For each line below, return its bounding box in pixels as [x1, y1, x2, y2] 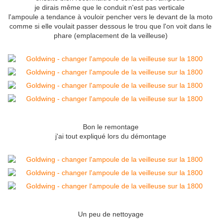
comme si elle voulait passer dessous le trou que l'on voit [9, 22, 189, 31]
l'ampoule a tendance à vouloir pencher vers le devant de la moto [8, 13, 213, 21]
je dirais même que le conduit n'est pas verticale [35, 3, 186, 12]
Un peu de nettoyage [77, 210, 144, 219]
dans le [189, 22, 212, 31]
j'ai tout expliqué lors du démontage [55, 132, 166, 141]
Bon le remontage [82, 123, 139, 131]
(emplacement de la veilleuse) [74, 32, 168, 40]
